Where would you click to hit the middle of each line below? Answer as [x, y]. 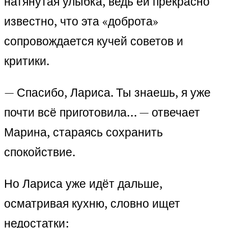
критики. [27, 61]
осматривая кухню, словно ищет [92, 204]
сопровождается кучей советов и [94, 41]
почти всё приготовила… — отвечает [102, 112]
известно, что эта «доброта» [81, 21]
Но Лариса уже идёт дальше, [83, 184]
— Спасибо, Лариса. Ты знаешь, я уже [107, 93]
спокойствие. [40, 152]
